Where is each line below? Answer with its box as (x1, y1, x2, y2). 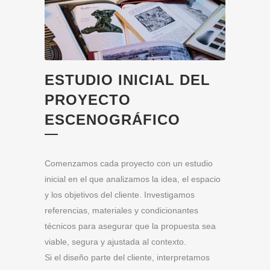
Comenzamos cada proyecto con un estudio (45, 159, 213, 169)
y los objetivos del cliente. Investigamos (45, 190, 195, 200)
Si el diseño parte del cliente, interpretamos (45, 253, 210, 263)
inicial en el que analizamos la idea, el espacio (45, 174, 221, 184)
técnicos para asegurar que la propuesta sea (45, 221, 216, 231)
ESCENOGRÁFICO (45, 111, 180, 128)
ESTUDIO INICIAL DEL (45, 72, 210, 89)
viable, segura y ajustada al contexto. (45, 237, 186, 247)
